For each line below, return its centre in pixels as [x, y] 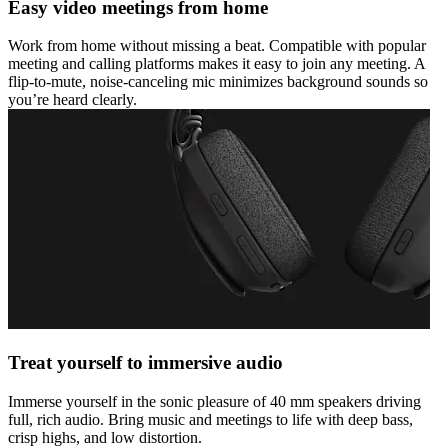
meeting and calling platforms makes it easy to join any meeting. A [216, 64]
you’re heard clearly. [72, 100]
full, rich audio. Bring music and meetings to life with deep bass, [210, 419]
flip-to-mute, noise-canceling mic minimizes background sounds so [218, 82]
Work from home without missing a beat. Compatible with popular [217, 46]
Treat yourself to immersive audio [145, 363]
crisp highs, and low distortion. [105, 437]
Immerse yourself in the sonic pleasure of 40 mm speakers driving [214, 401]
